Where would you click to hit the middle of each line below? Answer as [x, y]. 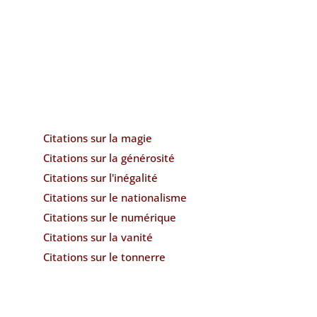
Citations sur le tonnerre [105, 257]
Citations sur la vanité [98, 237]
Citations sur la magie [98, 138]
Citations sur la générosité [109, 157]
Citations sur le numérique [110, 217]
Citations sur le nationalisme [115, 197]
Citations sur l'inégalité [101, 177]
